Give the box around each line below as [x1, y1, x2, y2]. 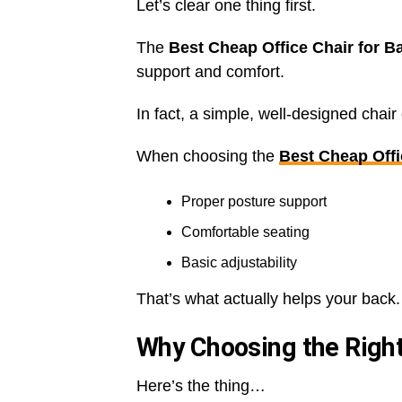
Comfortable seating [181, 224, 310, 240]
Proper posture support [181, 194, 327, 210]
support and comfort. [136, 63, 284, 82]
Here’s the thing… [136, 377, 266, 396]
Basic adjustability [181, 255, 297, 271]
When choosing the [136, 147, 279, 166]
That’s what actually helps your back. [136, 290, 400, 309]
